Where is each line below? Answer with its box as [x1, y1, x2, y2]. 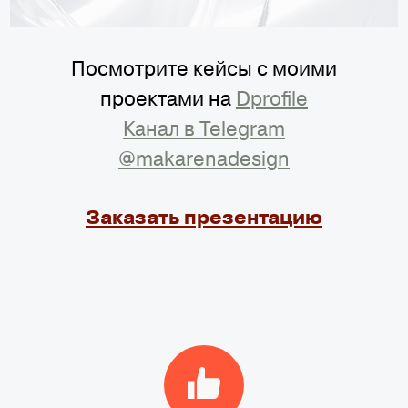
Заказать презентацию [85, 205, 322, 231]
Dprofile [235, 84, 308, 113]
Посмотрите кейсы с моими [70, 54, 337, 83]
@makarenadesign [117, 144, 290, 173]
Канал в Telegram [122, 114, 285, 143]
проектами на [99, 84, 231, 113]
